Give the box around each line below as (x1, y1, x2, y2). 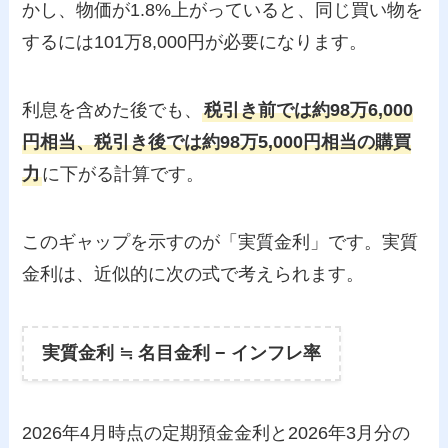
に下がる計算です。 (42, 163, 205, 184)
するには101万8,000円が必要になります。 (22, 32, 368, 53)
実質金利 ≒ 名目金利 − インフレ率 (42, 343, 322, 364)
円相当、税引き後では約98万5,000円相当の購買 (22, 131, 412, 152)
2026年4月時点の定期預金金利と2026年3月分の (22, 423, 411, 444)
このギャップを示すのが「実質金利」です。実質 (22, 231, 419, 252)
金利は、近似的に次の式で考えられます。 (22, 263, 365, 284)
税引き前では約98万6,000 (204, 99, 414, 120)
